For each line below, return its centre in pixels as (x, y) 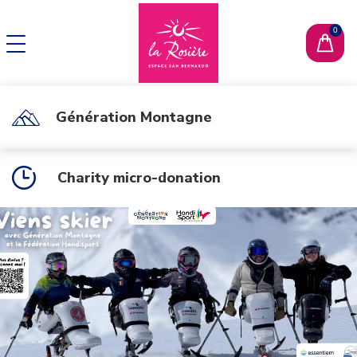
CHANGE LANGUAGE (113, 32)
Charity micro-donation (139, 177)
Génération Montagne (134, 117)
